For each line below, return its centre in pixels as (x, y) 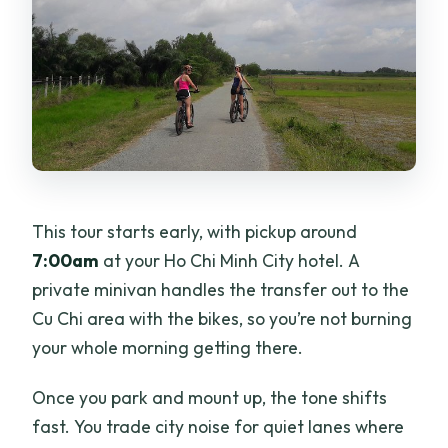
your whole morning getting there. (168, 348)
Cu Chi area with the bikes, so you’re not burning (222, 319)
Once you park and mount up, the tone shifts (210, 398)
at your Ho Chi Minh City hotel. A (230, 261)
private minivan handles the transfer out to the (221, 290)
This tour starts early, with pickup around (195, 232)
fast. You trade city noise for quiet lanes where (218, 427)
